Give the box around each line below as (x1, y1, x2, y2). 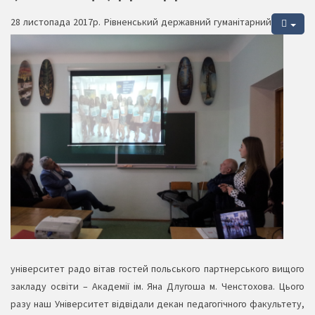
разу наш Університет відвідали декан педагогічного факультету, (11, 297, 304, 311)
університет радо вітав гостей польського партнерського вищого (11, 262, 304, 276)
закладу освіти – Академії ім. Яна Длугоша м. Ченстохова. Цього (11, 280, 304, 293)
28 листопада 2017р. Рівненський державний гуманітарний (11, 15, 271, 29)
